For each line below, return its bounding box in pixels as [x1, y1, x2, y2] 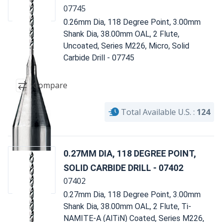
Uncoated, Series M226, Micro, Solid [63, 41, 189, 51]
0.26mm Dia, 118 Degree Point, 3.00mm [63, 17, 201, 27]
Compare [33, 80, 67, 91]
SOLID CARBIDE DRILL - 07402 [63, 162, 183, 173]
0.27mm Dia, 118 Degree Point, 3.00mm [63, 189, 201, 199]
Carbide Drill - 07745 [63, 53, 134, 62]
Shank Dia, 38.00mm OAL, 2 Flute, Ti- [63, 201, 191, 211]
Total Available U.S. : [121, 106, 195, 117]
